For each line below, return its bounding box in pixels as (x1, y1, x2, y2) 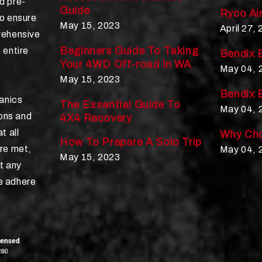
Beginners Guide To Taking (60, 44, 199, 57)
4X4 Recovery (60, 112, 132, 124)
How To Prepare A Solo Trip (60, 136, 202, 148)
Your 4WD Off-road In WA (60, 58, 191, 70)
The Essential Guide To (60, 98, 181, 111)
